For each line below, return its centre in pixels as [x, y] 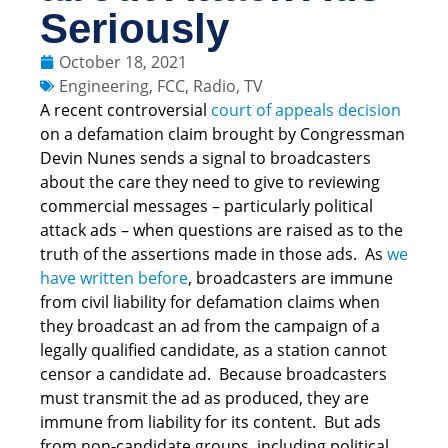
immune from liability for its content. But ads [210, 422]
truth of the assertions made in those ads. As [213, 254]
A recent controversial [125, 110]
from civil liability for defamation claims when [210, 302]
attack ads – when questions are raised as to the [221, 230]
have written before [114, 278]
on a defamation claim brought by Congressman [222, 134]
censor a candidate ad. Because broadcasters [213, 374]
